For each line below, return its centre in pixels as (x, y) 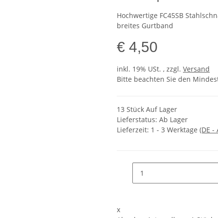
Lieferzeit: (134, 130)
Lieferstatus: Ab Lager (152, 120)
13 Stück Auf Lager (147, 109)
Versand (196, 69)
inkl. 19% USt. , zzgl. (150, 69)
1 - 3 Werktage (175, 130)
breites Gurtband (145, 26)
